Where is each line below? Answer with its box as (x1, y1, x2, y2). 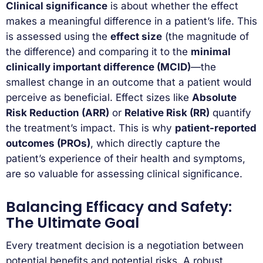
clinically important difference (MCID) (6, 60, 191, 73)
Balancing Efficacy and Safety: (6, 196, 232, 217)
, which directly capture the (90, 137, 220, 149)
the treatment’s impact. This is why (6, 122, 175, 134)
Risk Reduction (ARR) (6, 106, 109, 119)
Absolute (192, 91, 237, 103)
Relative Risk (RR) (124, 106, 210, 119)
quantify (210, 106, 251, 119)
